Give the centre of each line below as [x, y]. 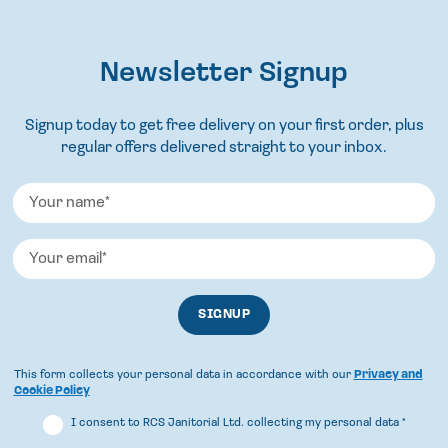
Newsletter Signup [224, 74]
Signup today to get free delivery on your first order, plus [224, 126]
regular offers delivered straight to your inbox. [224, 148]
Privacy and [388, 375]
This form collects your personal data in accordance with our [183, 375]
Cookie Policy [51, 391]
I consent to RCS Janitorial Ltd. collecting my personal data [236, 423]
